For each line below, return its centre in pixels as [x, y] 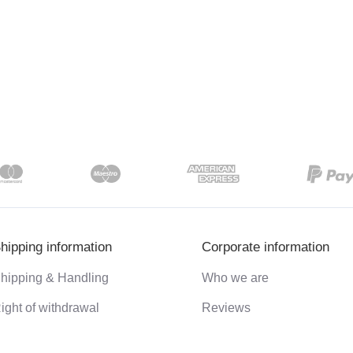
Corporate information [266, 247]
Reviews [227, 307]
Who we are [236, 277]
